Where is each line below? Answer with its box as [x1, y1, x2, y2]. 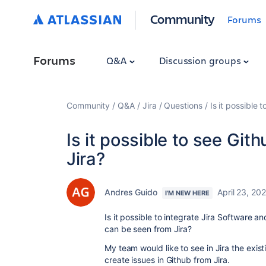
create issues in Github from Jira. [104, 255, 230, 265]
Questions [164, 100, 202, 110]
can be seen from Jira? [104, 224, 192, 234]
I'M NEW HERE [165, 189, 210, 197]
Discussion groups [159, 54, 243, 66]
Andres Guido [104, 187, 157, 197]
